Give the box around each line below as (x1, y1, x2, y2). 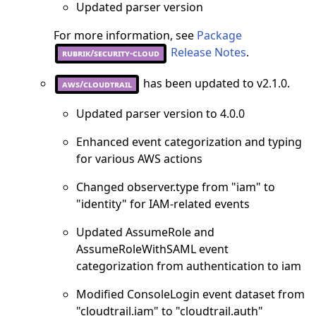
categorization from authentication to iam (76, 258, 301, 274)
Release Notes (168, 44, 246, 61)
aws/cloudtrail (62, 77, 132, 90)
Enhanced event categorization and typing (76, 134, 302, 150)
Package (197, 27, 242, 43)
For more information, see (54, 27, 197, 43)
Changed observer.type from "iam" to (76, 179, 275, 195)
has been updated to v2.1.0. (140, 75, 290, 91)
